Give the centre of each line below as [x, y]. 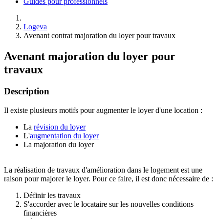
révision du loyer [60, 127]
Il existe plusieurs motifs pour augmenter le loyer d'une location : [103, 110]
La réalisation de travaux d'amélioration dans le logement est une [103, 170]
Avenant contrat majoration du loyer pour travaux [99, 35]
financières [40, 213]
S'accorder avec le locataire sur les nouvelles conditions [109, 204]
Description [27, 91]
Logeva [35, 27]
